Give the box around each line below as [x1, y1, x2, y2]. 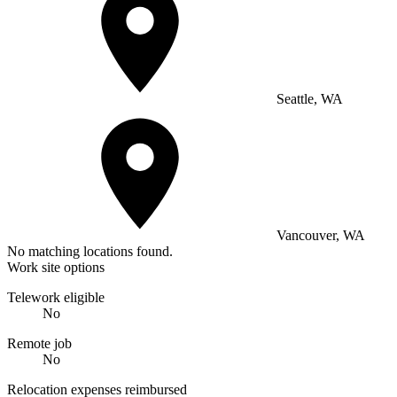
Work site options [7, 259, 105, 275]
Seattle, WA [273, 90, 343, 106]
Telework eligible [7, 289, 105, 305]
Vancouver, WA [273, 227, 365, 243]
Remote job [7, 335, 72, 351]
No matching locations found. [7, 243, 173, 259]
